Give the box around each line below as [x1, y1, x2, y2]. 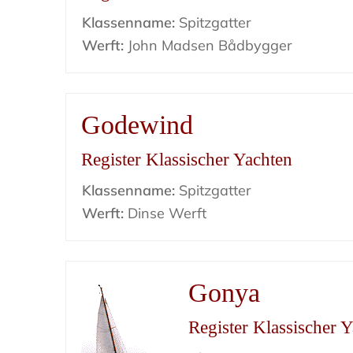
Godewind [81, 110, 194, 139]
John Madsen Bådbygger [124, 36, 293, 54]
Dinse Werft [124, 204, 207, 222]
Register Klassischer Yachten [81, 150, 293, 169]
